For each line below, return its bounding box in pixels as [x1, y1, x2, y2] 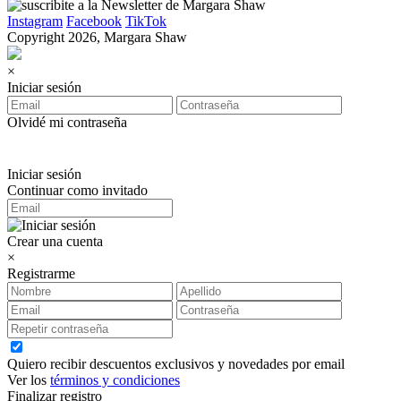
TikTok [125, 13, 166, 29]
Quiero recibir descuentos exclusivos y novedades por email [7, 356, 345, 371]
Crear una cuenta [7, 234, 103, 249]
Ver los [7, 372, 50, 388]
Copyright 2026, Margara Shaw [7, 30, 187, 45]
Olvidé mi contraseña [7, 115, 127, 130]
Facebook [66, 13, 122, 29]
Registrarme [7, 266, 75, 281]
